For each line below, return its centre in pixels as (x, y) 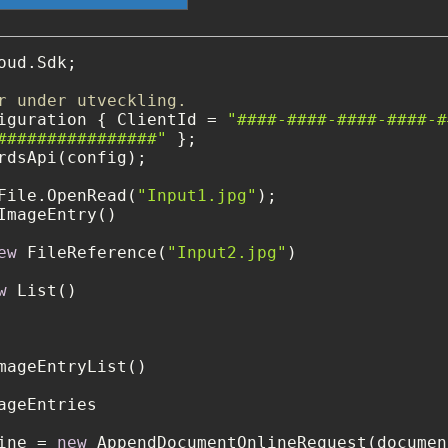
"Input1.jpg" (197, 196)
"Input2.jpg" (227, 253)
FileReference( (92, 253)
